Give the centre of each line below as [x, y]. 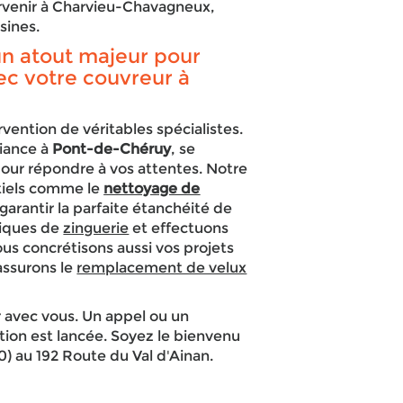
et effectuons [179, 228]
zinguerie [96, 228]
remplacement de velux [162, 268]
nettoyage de [152, 188]
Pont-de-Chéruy [112, 149]
